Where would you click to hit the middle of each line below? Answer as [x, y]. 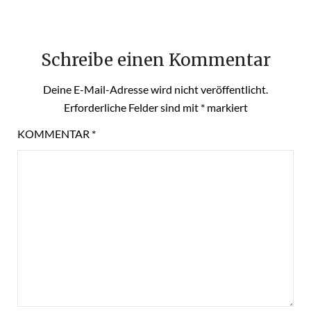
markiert [226, 108]
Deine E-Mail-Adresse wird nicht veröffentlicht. [155, 90]
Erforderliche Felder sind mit [132, 108]
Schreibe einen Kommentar [155, 60]
